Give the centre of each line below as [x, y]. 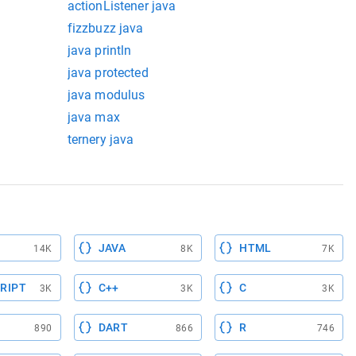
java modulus [106, 95]
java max [93, 117]
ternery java [101, 139]
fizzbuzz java [105, 28]
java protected [108, 73]
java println [99, 50]
